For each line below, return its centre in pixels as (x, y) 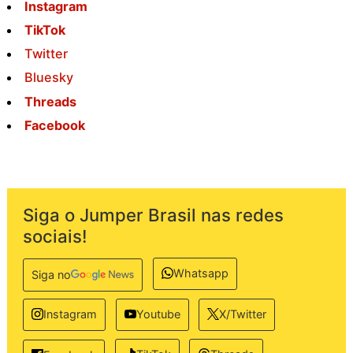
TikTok (45, 30)
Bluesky (49, 78)
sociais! (55, 236)
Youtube (158, 314)
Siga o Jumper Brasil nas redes (153, 215)
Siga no (51, 275)
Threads (51, 101)
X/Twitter (243, 314)
